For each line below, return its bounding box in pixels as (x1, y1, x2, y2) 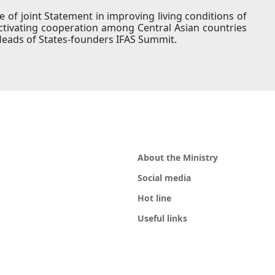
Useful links (137, 212, 187, 225)
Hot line (137, 192, 171, 204)
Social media (137, 172, 191, 184)
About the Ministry (137, 152, 218, 164)
